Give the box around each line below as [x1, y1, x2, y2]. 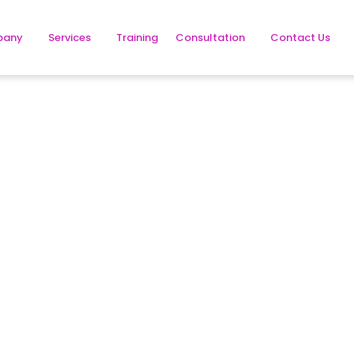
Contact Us [270, 30, 331, 45]
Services [48, 30, 92, 45]
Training [116, 30, 159, 45]
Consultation [175, 30, 246, 45]
